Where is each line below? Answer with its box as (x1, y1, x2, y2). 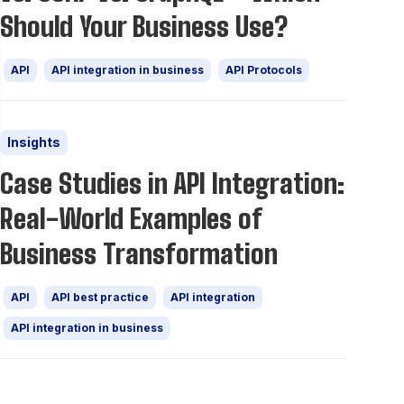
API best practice (51, 290, 149, 304)
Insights (7, 134, 60, 150)
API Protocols (225, 63, 302, 77)
